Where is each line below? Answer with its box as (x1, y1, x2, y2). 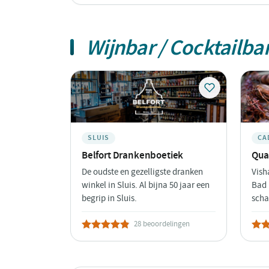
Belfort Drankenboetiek (82, 148, 184, 162)
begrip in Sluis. (82, 192, 137, 204)
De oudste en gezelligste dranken (82, 166, 203, 178)
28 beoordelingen (134, 218, 190, 229)
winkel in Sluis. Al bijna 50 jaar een (82, 179, 210, 191)
